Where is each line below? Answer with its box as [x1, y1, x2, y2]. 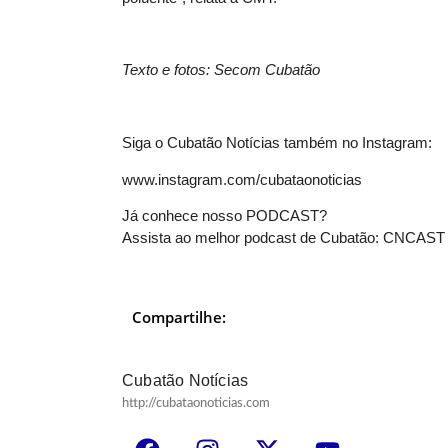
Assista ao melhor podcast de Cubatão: [122, 228, 383, 246]
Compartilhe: [132, 306, 226, 327]
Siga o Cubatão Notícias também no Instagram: [122, 134, 432, 152]
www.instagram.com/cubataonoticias [122, 170, 362, 188]
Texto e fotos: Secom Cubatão [122, 61, 320, 79]
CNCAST [383, 228, 445, 246]
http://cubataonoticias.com [122, 396, 270, 410]
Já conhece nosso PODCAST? [122, 206, 327, 224]
